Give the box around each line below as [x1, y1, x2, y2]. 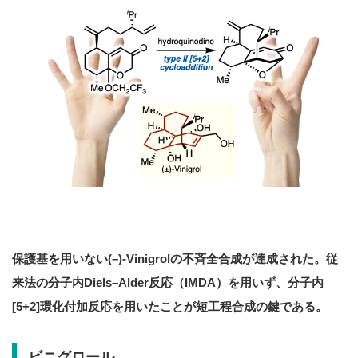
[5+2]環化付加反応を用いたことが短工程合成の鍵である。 [12, 299, 328, 313]
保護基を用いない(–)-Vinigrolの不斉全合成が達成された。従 [12, 251, 338, 265]
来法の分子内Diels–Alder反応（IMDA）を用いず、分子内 [12, 275, 324, 289]
